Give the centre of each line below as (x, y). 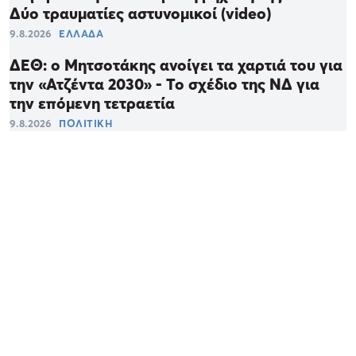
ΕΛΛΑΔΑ (81, 33)
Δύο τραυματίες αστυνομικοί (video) (140, 13)
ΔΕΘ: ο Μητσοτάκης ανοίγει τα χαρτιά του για (176, 65)
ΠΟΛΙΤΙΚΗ (85, 123)
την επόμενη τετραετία (92, 103)
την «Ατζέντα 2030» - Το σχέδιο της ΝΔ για (164, 84)
